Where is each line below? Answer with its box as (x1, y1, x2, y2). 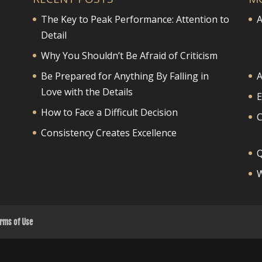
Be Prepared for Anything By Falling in (40, 69, 209, 82)
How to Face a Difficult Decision (40, 105, 178, 119)
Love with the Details (40, 85, 133, 98)
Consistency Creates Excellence (40, 126, 177, 139)
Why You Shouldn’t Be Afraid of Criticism (40, 49, 218, 62)
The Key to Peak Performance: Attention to (40, 12, 229, 26)
